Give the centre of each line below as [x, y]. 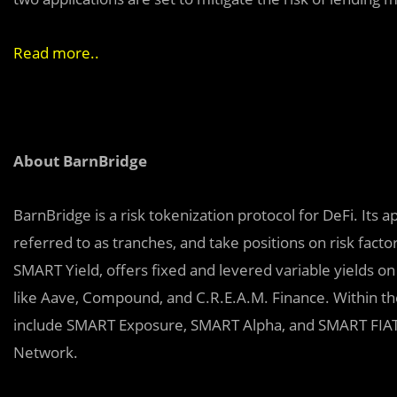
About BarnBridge [80, 160]
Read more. [54, 52]
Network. [46, 352]
